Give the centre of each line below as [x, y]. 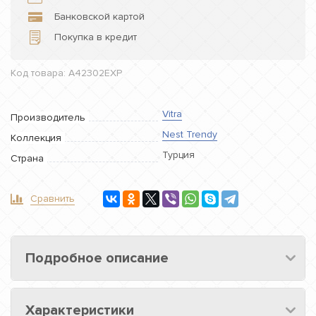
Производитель [48, 117]
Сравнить [53, 199]
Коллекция [36, 138]
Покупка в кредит [96, 37]
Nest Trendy [190, 134]
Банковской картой [99, 17]
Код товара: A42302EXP [66, 73]
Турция [178, 155]
